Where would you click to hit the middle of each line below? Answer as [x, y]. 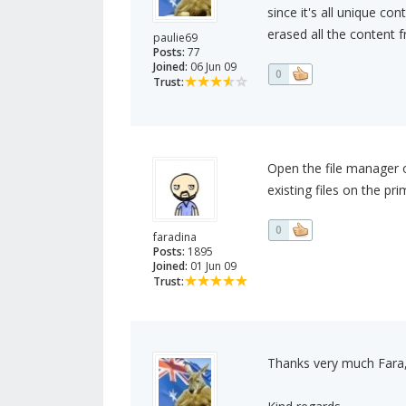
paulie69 [175, 38]
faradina [175, 237]
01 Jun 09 [212, 266]
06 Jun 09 [212, 67]
